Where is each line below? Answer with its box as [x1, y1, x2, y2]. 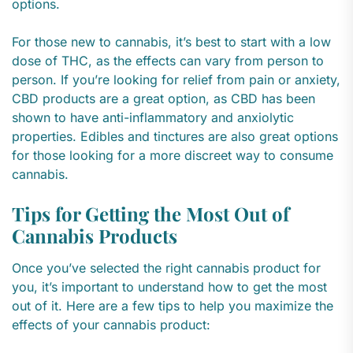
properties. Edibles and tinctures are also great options [12, 128, 338, 145]
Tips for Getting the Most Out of [12, 201, 289, 227]
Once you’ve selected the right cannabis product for [12, 260, 321, 277]
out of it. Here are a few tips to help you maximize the [12, 298, 333, 314]
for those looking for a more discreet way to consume [12, 147, 333, 164]
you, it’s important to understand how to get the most [12, 279, 327, 295]
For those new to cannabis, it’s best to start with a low [12, 34, 331, 50]
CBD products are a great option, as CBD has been [12, 91, 315, 107]
